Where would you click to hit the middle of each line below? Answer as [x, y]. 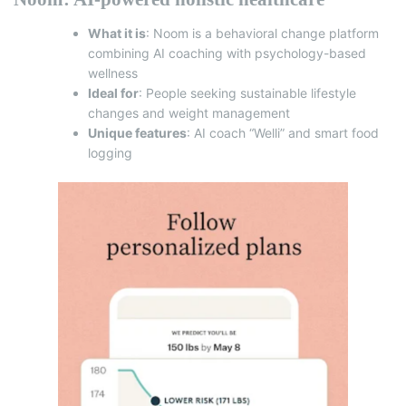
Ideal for [113, 93]
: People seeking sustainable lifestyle [247, 93]
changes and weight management [189, 113]
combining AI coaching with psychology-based [227, 53]
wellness [113, 73]
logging [110, 153]
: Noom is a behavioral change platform [262, 34]
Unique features [137, 133]
